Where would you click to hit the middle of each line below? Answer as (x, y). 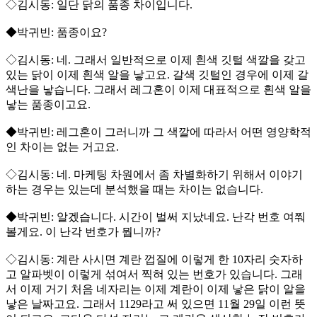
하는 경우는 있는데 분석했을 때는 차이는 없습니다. (134, 190)
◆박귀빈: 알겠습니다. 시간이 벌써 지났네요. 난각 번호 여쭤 (156, 217)
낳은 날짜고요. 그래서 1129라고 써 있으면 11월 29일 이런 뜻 (156, 304)
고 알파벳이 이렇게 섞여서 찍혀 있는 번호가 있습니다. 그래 (154, 275)
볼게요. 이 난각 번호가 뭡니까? (83, 232)
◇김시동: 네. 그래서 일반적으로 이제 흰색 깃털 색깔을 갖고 (156, 60)
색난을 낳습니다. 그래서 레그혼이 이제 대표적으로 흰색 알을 (158, 90)
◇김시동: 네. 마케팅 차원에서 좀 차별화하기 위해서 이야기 (154, 175)
